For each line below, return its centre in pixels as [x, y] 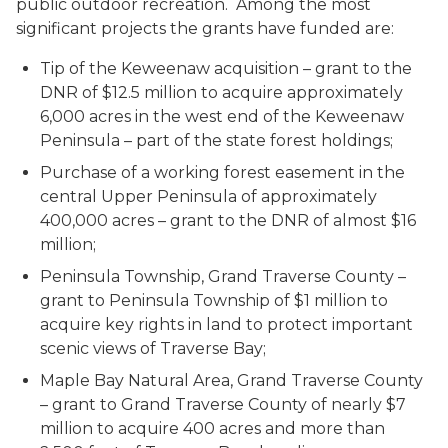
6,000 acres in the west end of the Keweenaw [222, 116]
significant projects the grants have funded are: [205, 28]
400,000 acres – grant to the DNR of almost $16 [228, 220]
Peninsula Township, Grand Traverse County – [223, 276]
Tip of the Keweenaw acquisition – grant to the [226, 68]
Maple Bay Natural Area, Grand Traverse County [231, 380]
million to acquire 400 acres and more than [212, 428]
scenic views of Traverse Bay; [153, 348]
